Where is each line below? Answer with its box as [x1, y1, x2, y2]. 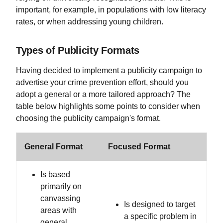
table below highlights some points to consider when [16, 102, 200, 111]
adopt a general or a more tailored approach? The [16, 90, 191, 99]
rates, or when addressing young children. [16, 17, 163, 26]
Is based [40, 170, 70, 179]
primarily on [40, 182, 82, 191]
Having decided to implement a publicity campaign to [16, 66, 202, 75]
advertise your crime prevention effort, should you [16, 78, 189, 87]
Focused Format [108, 142, 170, 151]
